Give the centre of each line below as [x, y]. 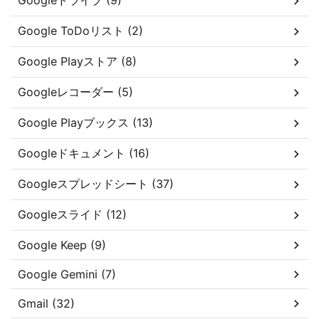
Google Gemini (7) [67, 274]
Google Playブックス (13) [85, 123]
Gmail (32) [46, 304]
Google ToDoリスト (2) [80, 31]
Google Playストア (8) [77, 62]
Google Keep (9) [62, 245]
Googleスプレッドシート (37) [96, 184]
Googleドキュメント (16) [84, 153]
